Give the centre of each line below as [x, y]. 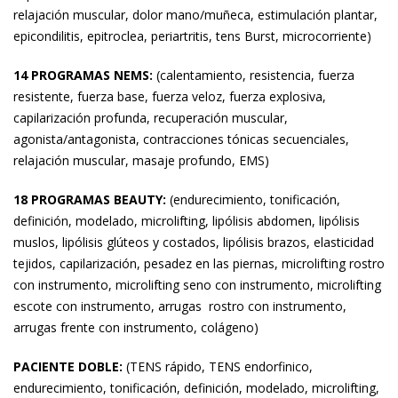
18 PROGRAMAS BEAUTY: [90, 199]
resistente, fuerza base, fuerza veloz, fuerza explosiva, [170, 96]
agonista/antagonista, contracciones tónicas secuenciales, [181, 139]
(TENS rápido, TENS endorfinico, [218, 366]
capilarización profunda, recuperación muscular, [151, 118]
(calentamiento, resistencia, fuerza [254, 75]
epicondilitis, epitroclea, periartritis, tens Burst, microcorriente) [192, 36]
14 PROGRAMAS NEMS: [83, 75]
